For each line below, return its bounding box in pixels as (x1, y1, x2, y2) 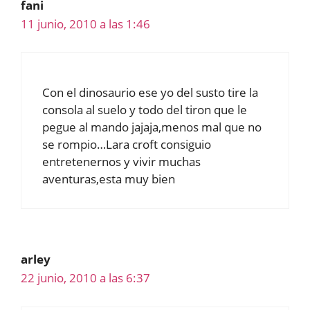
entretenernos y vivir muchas (42, 154, 201, 170)
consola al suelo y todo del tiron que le (42, 102, 247, 118)
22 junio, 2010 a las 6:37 (21, 270, 150, 286)
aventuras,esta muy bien (42, 171, 175, 187)
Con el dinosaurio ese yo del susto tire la (42, 84, 258, 100)
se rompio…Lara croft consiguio (42, 136, 211, 152)
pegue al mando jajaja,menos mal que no (42, 119, 262, 135)
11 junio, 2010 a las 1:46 (21, 15, 150, 32)
